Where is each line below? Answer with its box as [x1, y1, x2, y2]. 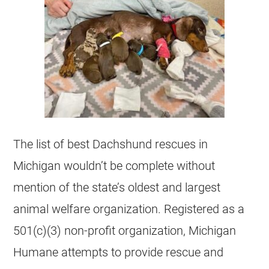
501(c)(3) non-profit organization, [13, 223, 189, 238]
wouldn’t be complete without [61, 158, 216, 173]
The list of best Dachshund [13, 136, 156, 151]
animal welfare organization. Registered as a [13, 201, 245, 216]
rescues [155, 136, 196, 151]
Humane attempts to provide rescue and [13, 244, 224, 259]
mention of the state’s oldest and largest [13, 180, 221, 195]
